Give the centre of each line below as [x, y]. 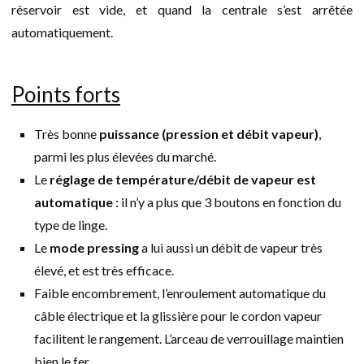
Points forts [66, 94]
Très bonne [67, 133]
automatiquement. [62, 32]
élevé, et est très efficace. [104, 270]
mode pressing [94, 247]
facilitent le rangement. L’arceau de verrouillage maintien [189, 338]
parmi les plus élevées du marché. [125, 156]
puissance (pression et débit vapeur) [209, 133]
